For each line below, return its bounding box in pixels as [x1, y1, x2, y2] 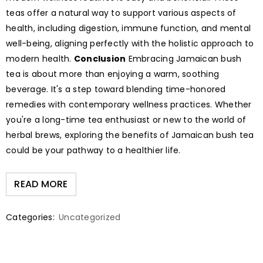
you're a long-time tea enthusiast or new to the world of [6, 113, 246, 126]
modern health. [6, 52, 74, 65]
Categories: [6, 211, 55, 223]
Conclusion [73, 52, 126, 65]
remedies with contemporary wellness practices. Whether [6, 98, 252, 110]
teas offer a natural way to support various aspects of [6, 6, 237, 19]
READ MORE [14, 177, 68, 191]
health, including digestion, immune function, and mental [6, 22, 251, 34]
